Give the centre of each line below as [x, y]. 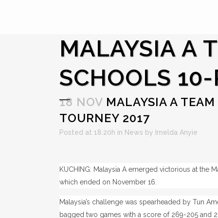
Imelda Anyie [176, 132]
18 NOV [81, 102]
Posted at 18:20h [87, 132]
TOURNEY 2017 [105, 118]
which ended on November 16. [108, 182]
